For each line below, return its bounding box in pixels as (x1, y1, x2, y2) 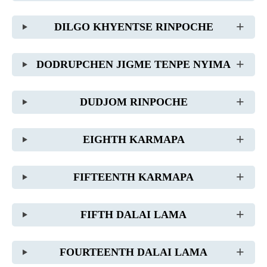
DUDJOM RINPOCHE (79, 95, 188, 108)
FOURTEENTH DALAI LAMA (60, 246, 208, 258)
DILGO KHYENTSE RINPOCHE (54, 20, 213, 33)
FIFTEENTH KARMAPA (73, 170, 194, 183)
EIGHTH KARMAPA (82, 133, 185, 145)
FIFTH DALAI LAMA (80, 208, 187, 221)
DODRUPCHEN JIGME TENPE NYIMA (36, 58, 231, 70)
